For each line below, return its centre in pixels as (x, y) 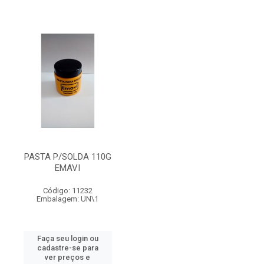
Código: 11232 (67, 191)
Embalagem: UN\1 (67, 199)
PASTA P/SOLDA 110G (67, 157)
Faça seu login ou (67, 238)
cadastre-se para (67, 248)
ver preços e (67, 257)
